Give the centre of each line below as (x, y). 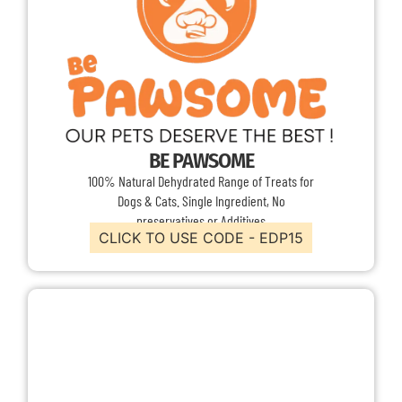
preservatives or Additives (201, 220)
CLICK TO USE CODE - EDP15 (201, 238)
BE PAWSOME (201, 160)
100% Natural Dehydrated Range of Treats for (201, 180)
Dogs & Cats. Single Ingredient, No (201, 200)
